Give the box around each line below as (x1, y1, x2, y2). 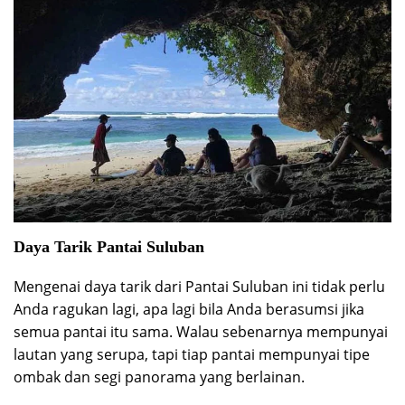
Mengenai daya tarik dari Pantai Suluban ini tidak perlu (14, 276, 385, 297)
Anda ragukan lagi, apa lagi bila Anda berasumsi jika (14, 298, 364, 319)
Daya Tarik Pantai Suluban (14, 237, 204, 256)
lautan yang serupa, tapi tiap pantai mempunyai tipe (14, 344, 370, 364)
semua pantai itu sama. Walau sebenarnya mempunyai (14, 321, 388, 342)
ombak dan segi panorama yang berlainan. (14, 366, 305, 387)
